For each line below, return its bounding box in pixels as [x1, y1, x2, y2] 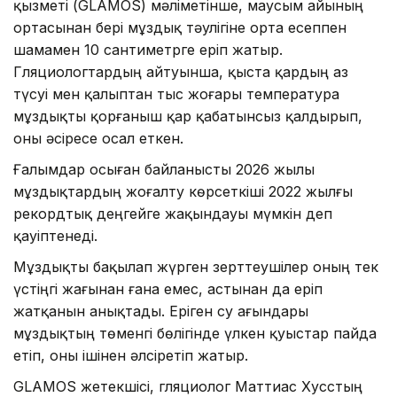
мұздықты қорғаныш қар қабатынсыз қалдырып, [13, 106, 362, 125]
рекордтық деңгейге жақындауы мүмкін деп [13, 204, 332, 222]
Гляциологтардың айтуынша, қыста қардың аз [13, 62, 348, 81]
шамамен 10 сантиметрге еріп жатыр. [13, 40, 283, 58]
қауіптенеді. [13, 226, 97, 245]
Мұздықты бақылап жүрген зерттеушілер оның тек [13, 257, 378, 276]
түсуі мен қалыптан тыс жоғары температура [13, 84, 339, 103]
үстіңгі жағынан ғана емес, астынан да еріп [13, 279, 323, 298]
